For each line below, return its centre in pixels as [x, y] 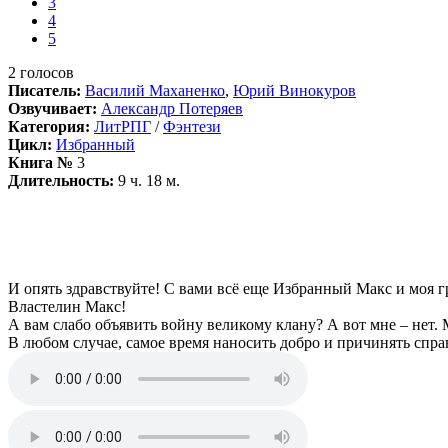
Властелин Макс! [67, 306]
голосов [45, 72]
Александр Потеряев [172, 108]
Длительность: [61, 180]
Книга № [40, 162]
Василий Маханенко [155, 90]
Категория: [49, 126]
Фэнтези [192, 126]
